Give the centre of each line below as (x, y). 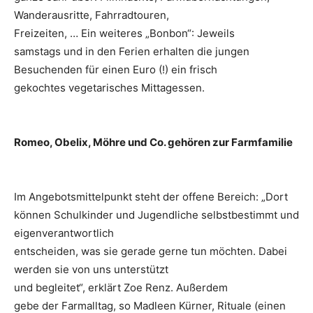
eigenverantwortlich (64, 233)
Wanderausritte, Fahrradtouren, (92, 15)
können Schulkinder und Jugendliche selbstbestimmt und (156, 215)
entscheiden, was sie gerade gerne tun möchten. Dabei (151, 252)
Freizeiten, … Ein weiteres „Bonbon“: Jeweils (124, 34)
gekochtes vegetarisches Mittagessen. (109, 88)
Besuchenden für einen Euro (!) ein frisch (116, 70)
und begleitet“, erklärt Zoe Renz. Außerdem (121, 288)
